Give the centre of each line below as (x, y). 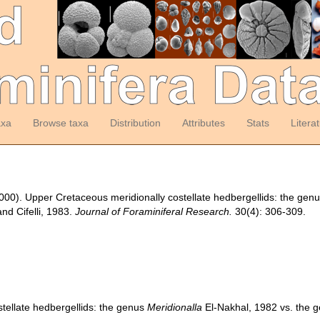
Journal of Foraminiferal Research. (154, 211)
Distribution (135, 123)
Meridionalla (175, 307)
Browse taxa (60, 123)
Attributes (203, 123)
